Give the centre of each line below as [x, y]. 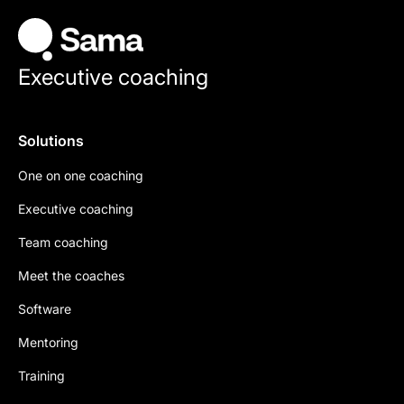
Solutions [51, 141]
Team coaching [63, 243]
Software [45, 309]
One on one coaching [81, 176]
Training [41, 376]
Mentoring [48, 343]
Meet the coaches [71, 276]
